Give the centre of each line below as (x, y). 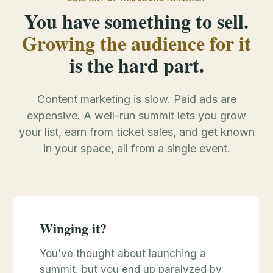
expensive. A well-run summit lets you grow (136, 115)
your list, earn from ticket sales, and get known (136, 132)
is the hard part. (136, 65)
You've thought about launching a (123, 253)
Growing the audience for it (136, 43)
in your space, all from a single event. (136, 148)
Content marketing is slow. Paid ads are (136, 99)
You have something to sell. (136, 21)
